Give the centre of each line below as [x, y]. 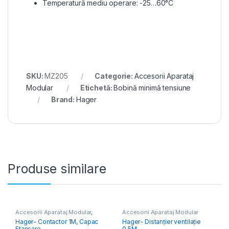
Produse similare [57, 168]
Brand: [63, 99]
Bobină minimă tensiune [152, 87]
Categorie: [114, 76]
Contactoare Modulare [47, 217]
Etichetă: [97, 87]
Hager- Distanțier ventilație [162, 221]
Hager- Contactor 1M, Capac [57, 221]
